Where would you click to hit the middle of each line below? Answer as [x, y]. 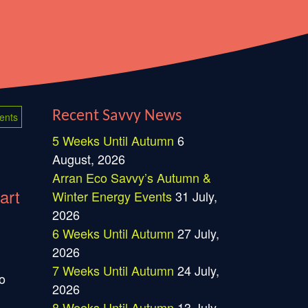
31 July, [196, 196]
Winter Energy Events [112, 196]
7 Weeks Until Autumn [113, 270]
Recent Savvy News [117, 116]
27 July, [198, 233]
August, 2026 [89, 159]
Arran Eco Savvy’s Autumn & [132, 177]
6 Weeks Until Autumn [113, 233]
